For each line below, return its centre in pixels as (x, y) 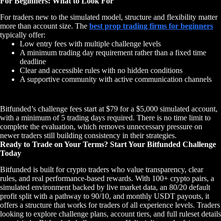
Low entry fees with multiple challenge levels (90, 44)
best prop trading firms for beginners (151, 26)
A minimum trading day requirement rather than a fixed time (113, 53)
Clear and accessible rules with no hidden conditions (101, 71)
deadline (33, 62)
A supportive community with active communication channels (116, 79)
